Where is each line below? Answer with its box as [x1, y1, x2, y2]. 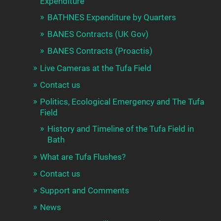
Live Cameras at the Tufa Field [40, 63, 152, 74]
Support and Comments [40, 185, 130, 196]
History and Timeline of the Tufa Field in [47, 124, 194, 134]
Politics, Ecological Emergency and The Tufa [40, 97, 205, 107]
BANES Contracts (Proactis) [47, 46, 153, 56]
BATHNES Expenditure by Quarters [47, 12, 177, 23]
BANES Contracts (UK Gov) [47, 29, 149, 39]
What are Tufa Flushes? [40, 152, 126, 162]
